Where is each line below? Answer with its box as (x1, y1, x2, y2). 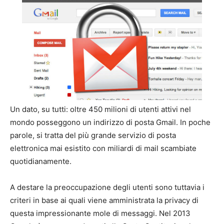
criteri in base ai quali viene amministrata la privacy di (10, 195, 198, 205)
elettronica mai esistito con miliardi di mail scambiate (10, 143, 196, 153)
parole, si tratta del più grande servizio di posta (10, 130, 176, 140)
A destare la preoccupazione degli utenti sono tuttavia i (10, 182, 204, 192)
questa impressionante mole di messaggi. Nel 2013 (10, 208, 190, 218)
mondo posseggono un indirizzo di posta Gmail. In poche (10, 117, 210, 127)
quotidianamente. (10, 156, 71, 166)
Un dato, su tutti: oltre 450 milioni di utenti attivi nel (10, 104, 191, 114)
